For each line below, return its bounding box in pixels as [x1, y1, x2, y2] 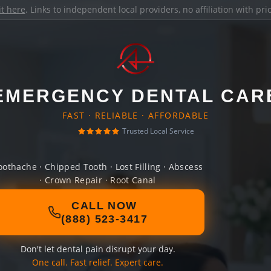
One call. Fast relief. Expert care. [32, 256, 163, 268]
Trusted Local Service [122, 126, 194, 136]
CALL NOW [71, 200, 137, 212]
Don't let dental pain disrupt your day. [20, 243, 175, 255]
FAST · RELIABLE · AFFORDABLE [62, 109, 209, 121]
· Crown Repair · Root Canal [39, 174, 156, 186]
